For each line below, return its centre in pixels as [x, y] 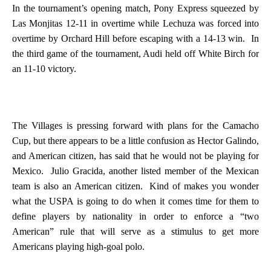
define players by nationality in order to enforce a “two [135, 216]
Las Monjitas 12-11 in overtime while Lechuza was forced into [135, 23]
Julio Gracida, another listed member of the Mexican [155, 171]
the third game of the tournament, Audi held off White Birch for [135, 54]
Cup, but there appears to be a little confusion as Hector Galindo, [135, 141]
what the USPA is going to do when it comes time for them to [135, 201]
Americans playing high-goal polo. [78, 247]
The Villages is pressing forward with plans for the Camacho [135, 126]
